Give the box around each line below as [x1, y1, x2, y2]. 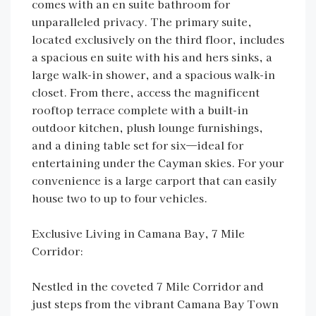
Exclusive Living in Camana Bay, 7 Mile [32, 226, 245, 241]
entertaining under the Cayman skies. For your [32, 155, 284, 170]
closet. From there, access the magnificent [32, 85, 260, 99]
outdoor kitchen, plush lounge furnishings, [32, 120, 263, 135]
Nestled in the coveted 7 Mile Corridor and [32, 279, 264, 293]
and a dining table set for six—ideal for [32, 138, 243, 152]
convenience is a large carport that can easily [32, 173, 276, 188]
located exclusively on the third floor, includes [32, 32, 284, 47]
